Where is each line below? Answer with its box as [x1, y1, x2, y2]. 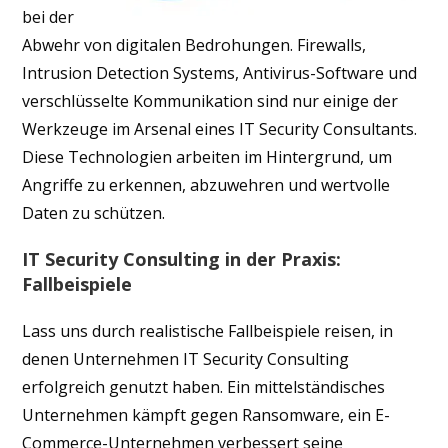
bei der [22, 5, 75, 28]
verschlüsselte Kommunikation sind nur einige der [22, 89, 399, 112]
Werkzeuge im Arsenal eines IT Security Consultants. [22, 117, 418, 140]
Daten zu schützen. [22, 201, 166, 224]
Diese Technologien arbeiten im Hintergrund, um [22, 145, 393, 168]
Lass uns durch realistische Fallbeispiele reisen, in [22, 319, 394, 342]
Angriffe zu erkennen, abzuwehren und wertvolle [22, 173, 391, 196]
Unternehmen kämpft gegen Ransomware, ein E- [22, 403, 391, 426]
